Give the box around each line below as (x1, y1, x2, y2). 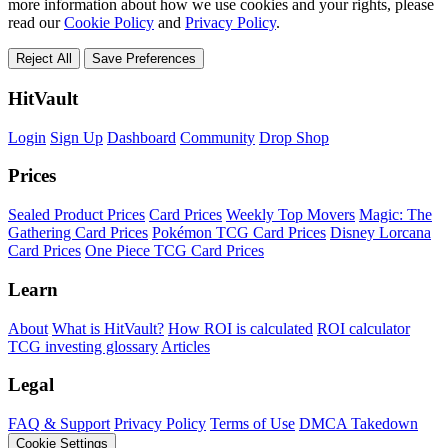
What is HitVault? (52, 319, 164, 337)
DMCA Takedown (299, 414, 418, 432)
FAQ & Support (8, 414, 110, 432)
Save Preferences (92, 51, 196, 67)
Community (180, 128, 255, 146)
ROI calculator (317, 319, 410, 337)
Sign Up (50, 128, 103, 146)
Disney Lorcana (330, 224, 431, 242)
